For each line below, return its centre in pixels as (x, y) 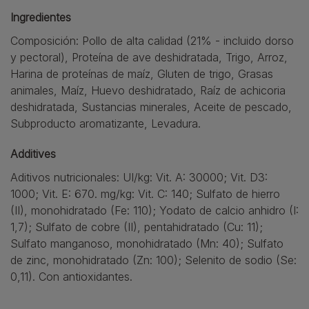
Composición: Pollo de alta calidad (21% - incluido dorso (152, 41)
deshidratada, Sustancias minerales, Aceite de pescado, (151, 107)
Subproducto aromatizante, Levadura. (106, 123)
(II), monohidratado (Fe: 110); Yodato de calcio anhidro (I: (154, 210)
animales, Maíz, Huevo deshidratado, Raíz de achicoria (148, 90)
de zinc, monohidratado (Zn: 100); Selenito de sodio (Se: (153, 260)
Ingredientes (41, 17)
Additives (33, 154)
